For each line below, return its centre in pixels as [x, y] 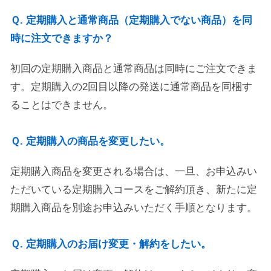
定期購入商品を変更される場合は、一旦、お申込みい [134, 171]
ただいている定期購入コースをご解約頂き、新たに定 [134, 190]
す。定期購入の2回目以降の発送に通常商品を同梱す [131, 87]
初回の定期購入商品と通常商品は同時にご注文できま [134, 69]
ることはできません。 [62, 105]
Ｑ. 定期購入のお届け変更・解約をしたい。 [111, 244]
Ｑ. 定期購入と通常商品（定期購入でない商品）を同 [131, 20]
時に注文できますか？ [62, 38]
